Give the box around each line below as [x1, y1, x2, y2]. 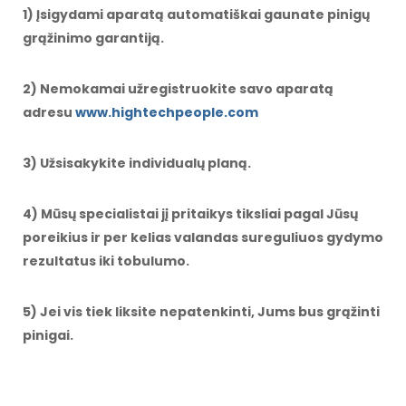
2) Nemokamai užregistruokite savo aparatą [23, 80, 333, 99]
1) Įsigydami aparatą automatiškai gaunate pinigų [23, 5, 370, 24]
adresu [23, 103, 75, 122]
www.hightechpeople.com [75, 103, 258, 122]
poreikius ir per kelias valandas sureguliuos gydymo [23, 228, 383, 247]
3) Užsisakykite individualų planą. [23, 154, 251, 173]
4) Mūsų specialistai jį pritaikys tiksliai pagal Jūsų [23, 205, 358, 224]
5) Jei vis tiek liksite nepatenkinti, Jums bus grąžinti [23, 303, 380, 322]
